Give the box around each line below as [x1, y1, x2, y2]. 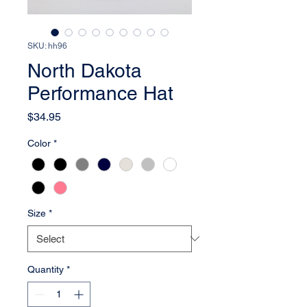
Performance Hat [27, 82, 173, 105]
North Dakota [27, 60, 142, 82]
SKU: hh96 [27, 41, 67, 51]
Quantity [27, 263, 64, 275]
